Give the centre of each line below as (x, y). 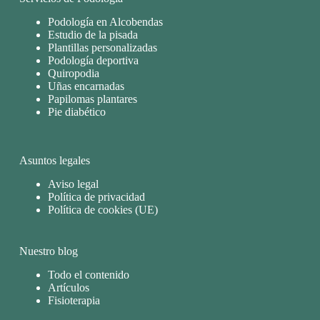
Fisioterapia (74, 300)
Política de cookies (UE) (102, 209)
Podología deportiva (93, 61)
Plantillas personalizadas (102, 48)
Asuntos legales (54, 161)
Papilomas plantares (92, 99)
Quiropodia (73, 74)
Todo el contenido (88, 274)
